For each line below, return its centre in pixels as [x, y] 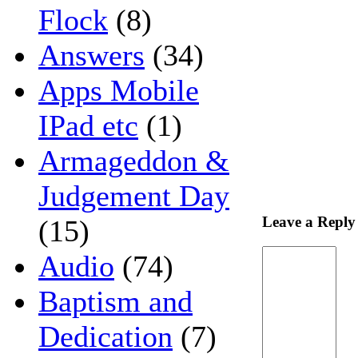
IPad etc [88, 125]
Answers [91, 55]
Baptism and [115, 301]
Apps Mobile [119, 90]
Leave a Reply [309, 222]
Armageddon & [134, 160]
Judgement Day [134, 195]
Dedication [105, 336]
